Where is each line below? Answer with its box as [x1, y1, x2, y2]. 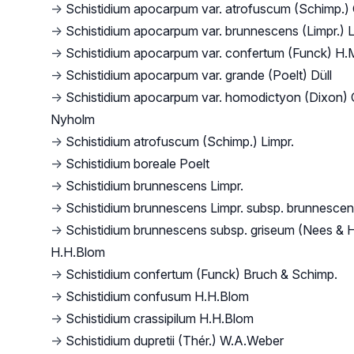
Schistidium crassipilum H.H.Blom [66, 311, 254, 326]
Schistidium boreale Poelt [66, 156, 209, 171]
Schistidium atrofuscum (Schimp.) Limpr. [66, 134, 294, 149]
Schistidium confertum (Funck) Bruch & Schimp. [66, 266, 337, 282]
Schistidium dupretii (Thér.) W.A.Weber [66, 333, 284, 348]
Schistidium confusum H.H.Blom [66, 288, 249, 304]
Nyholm [51, 111, 95, 127]
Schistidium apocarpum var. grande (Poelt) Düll [66, 67, 332, 83]
